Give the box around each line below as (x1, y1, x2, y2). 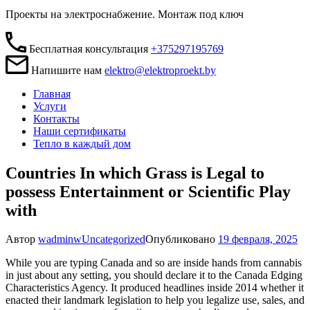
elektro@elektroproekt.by (104, 64, 217, 76)
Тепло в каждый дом (33, 137, 131, 149)
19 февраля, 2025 (218, 233, 298, 246)
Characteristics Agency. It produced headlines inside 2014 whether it (6, 282, 304, 294)
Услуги (33, 100, 66, 112)
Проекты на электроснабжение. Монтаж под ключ (6, 8, 244, 20)
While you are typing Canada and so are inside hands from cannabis (6, 257, 302, 269)
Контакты (33, 112, 80, 125)
